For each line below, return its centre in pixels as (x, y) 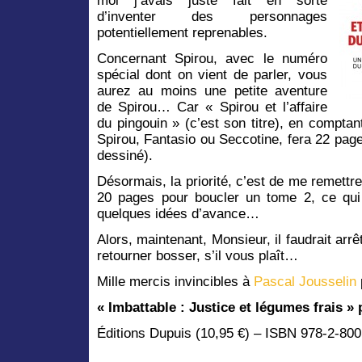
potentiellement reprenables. (182, 32)
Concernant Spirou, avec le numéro (212, 58)
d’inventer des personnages (212, 16)
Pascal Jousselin (305, 281)
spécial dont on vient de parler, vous (212, 74)
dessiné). (125, 155)
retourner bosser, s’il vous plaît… (198, 255)
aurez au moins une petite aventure (212, 90)
